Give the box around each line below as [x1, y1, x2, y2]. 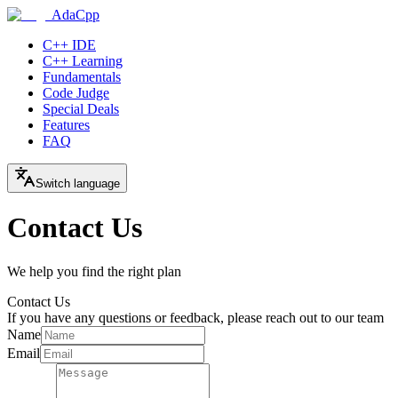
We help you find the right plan [7, 263, 181, 279]
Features [43, 117, 90, 132]
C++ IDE [43, 37, 96, 52]
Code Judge [43, 85, 109, 100]
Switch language [36, 177, 120, 190]
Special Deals [43, 101, 119, 116]
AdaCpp [52, 7, 99, 22]
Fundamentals [43, 69, 121, 84]
